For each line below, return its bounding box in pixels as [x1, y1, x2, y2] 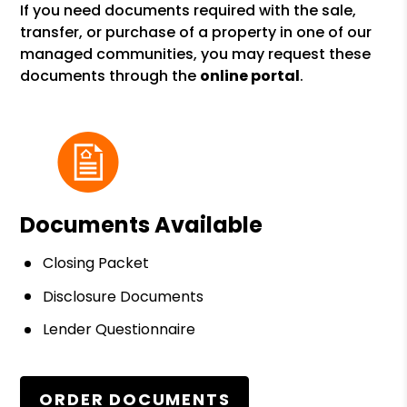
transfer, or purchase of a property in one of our [20, 22, 372, 43]
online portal [200, 65, 301, 86]
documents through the [20, 65, 201, 86]
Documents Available [20, 210, 263, 240]
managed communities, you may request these [20, 44, 372, 65]
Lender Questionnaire [43, 319, 196, 341]
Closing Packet [43, 253, 150, 273]
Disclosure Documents [43, 285, 204, 307]
